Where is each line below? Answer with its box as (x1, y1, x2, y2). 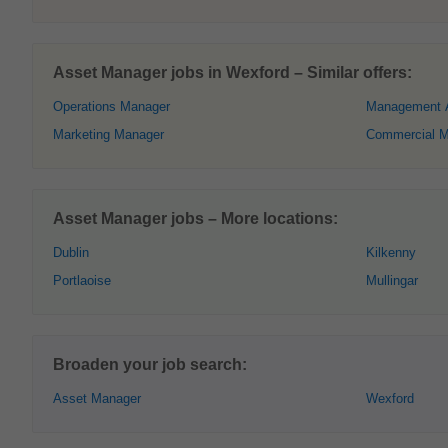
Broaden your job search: (53, 356, 247, 373)
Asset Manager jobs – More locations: (53, 210, 338, 227)
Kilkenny (366, 245, 416, 260)
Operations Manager (53, 99, 170, 114)
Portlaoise (53, 273, 111, 288)
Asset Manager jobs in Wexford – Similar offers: (53, 64, 412, 81)
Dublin (53, 245, 89, 260)
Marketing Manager (53, 127, 164, 142)
